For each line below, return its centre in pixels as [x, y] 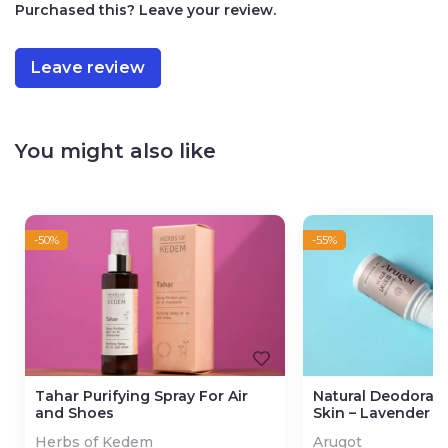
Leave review [88, 68]
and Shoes [74, 413]
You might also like [115, 150]
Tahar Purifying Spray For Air [141, 396]
